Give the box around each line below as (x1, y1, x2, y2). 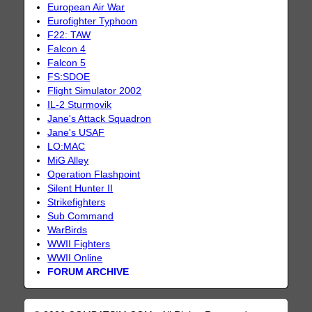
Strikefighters (47, 196, 106, 208)
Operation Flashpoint (47, 169, 141, 180)
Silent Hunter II (47, 182, 114, 194)
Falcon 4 (47, 43, 86, 54)
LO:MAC (47, 141, 86, 152)
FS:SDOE (47, 71, 91, 82)
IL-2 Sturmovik (47, 99, 112, 110)
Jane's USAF (47, 127, 105, 138)
